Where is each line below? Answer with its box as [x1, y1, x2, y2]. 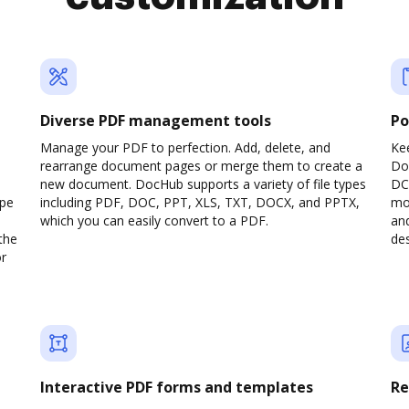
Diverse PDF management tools [40, 110, 271, 131]
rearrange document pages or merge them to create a [40, 157, 362, 174]
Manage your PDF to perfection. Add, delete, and [40, 139, 330, 156]
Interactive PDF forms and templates [40, 377, 313, 397]
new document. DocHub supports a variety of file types [40, 175, 366, 193]
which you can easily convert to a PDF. [40, 212, 268, 229]
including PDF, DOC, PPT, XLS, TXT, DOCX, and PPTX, [40, 194, 360, 211]
